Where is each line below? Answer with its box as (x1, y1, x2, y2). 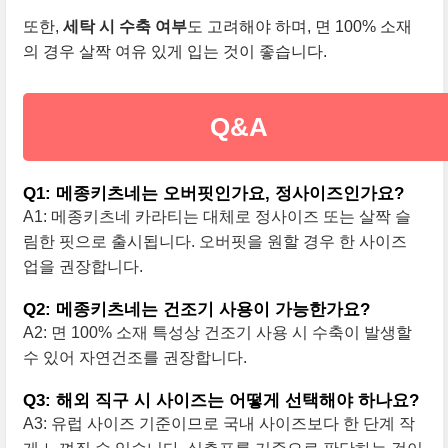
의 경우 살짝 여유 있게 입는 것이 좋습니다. (22, 43, 327, 61)
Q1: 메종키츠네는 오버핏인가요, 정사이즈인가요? (22, 184, 404, 204)
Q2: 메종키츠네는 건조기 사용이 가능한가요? (22, 300, 370, 320)
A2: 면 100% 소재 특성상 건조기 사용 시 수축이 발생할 (22, 324, 412, 342)
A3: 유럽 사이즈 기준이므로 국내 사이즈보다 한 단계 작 (22, 415, 415, 433)
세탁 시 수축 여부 (62, 18, 187, 36)
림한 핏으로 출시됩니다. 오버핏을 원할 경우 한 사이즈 (22, 233, 407, 251)
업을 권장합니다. (22, 258, 143, 276)
